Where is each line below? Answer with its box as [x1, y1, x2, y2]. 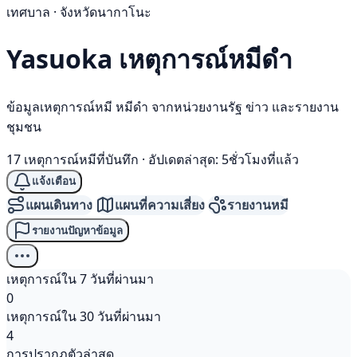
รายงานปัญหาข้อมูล [32, 224, 123, 237]
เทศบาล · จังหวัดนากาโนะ [6, 3, 151, 21]
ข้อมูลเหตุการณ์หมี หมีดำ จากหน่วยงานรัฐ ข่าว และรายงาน [6, 97, 339, 116]
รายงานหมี [227, 195, 288, 214]
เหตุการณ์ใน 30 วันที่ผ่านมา [6, 308, 161, 326]
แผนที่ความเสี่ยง [115, 195, 205, 214]
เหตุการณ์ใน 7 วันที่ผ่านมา [6, 270, 154, 288]
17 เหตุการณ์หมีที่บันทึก [6, 150, 139, 168]
